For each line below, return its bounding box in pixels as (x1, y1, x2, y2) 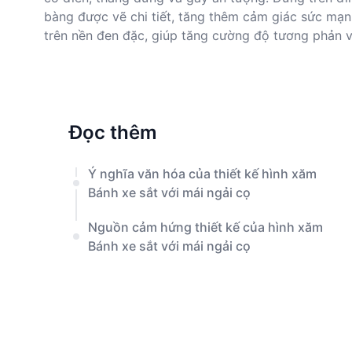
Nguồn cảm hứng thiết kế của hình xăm (88, 219, 323, 235)
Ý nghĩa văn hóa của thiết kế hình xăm (88, 166, 317, 181)
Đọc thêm (69, 121, 157, 144)
